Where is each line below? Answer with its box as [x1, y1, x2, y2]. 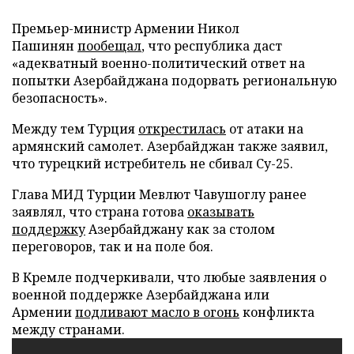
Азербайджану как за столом [85, 220, 275, 238]
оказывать [187, 203, 254, 220]
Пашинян [12, 37, 77, 55]
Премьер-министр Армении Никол [12, 20, 239, 37]
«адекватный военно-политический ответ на [12, 55, 305, 72]
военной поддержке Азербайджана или [12, 286, 269, 303]
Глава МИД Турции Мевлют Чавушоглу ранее [12, 186, 307, 203]
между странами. [12, 321, 125, 338]
